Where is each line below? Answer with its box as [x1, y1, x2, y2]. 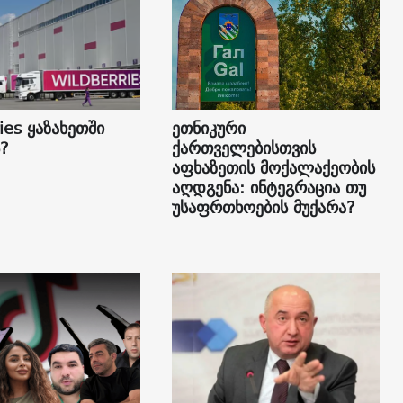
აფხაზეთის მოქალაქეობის [171, 154, 375, 183]
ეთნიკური [171, 114, 246, 143]
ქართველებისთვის [171, 134, 316, 163]
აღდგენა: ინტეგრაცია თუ [171, 174, 366, 202]
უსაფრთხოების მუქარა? [171, 193, 355, 222]
